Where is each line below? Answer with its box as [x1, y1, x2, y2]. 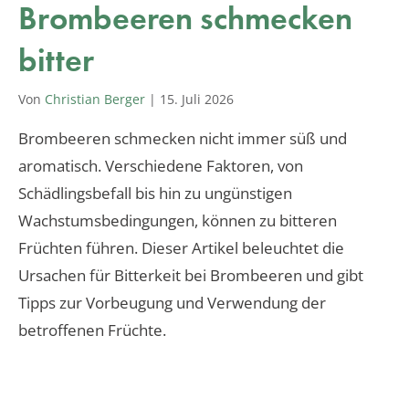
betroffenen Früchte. [18, 319, 166, 341]
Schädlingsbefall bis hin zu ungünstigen [18, 182, 292, 204]
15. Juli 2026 [160, 89, 234, 108]
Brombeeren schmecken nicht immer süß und [18, 127, 347, 149]
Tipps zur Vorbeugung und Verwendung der [18, 291, 326, 313]
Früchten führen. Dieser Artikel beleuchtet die [18, 236, 344, 258]
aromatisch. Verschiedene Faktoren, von [18, 154, 303, 176]
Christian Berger [45, 89, 145, 108]
